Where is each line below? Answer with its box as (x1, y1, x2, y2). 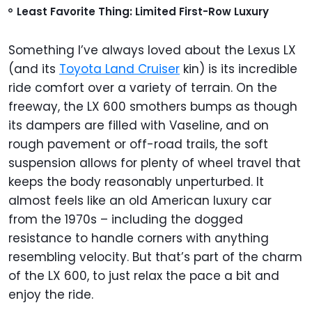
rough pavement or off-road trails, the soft (8, 135, 268, 153)
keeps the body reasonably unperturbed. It (8, 173, 264, 190)
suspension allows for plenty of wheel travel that (8, 154, 301, 171)
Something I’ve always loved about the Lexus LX (8, 41, 296, 58)
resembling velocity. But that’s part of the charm (8, 248, 302, 265)
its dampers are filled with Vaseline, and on (8, 116, 269, 134)
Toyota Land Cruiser (59, 60, 180, 77)
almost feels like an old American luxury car (8, 192, 272, 209)
